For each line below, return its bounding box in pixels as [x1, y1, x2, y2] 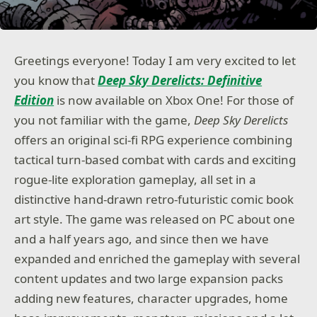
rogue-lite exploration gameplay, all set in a [14, 171, 257, 188]
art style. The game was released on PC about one [14, 211, 296, 227]
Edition [14, 92, 54, 108]
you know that [14, 72, 98, 88]
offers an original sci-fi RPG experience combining [14, 132, 293, 148]
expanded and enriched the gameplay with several [14, 250, 301, 267]
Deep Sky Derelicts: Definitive [98, 72, 263, 88]
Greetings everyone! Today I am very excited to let [14, 52, 296, 69]
